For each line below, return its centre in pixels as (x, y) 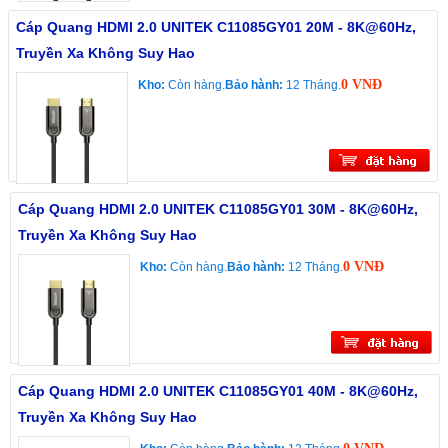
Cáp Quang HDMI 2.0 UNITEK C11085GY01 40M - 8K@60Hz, (218, 391)
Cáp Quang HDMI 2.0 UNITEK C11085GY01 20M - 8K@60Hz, (216, 27)
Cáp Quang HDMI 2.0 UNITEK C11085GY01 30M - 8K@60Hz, (218, 209)
